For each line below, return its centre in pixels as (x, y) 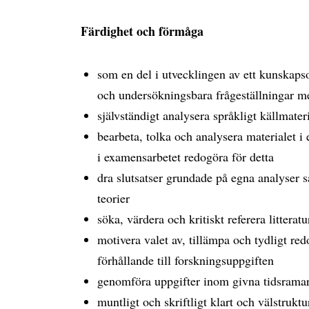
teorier (113, 198)
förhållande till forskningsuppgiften (186, 260)
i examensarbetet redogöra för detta (186, 157)
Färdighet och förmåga (142, 31)
